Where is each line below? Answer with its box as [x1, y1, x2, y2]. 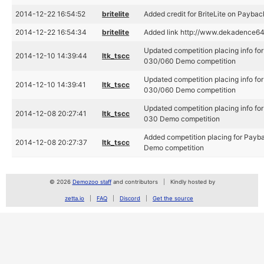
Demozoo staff [72, 179, 111, 185]
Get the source [153, 195, 193, 202]
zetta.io [65, 195, 84, 202]
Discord [120, 195, 140, 202]
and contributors [111, 179, 158, 185]
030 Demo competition [144, 114, 220, 123]
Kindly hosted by [170, 179, 215, 185]
